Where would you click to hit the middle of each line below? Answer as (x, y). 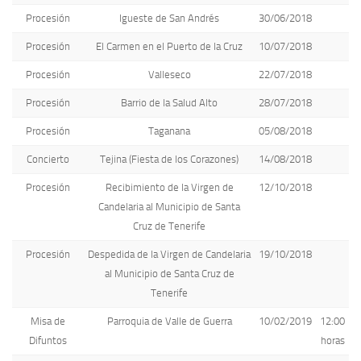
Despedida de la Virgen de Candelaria (169, 254)
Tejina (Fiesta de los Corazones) (169, 159)
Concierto (48, 159)
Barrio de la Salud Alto (169, 103)
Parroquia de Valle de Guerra (169, 321)
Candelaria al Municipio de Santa (169, 207)
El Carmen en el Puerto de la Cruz (169, 46)
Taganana (169, 131)
